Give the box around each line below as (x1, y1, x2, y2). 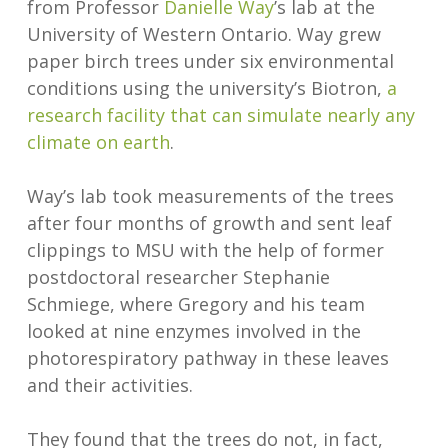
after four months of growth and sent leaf (26, 211, 392, 236)
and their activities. (26, 373, 193, 398)
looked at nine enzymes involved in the (26, 319, 361, 344)
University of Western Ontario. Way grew (26, 22, 381, 47)
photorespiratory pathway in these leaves (26, 346, 389, 371)
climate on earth (26, 130, 170, 155)
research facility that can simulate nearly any (26, 103, 415, 128)
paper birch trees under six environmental (26, 49, 394, 74)
